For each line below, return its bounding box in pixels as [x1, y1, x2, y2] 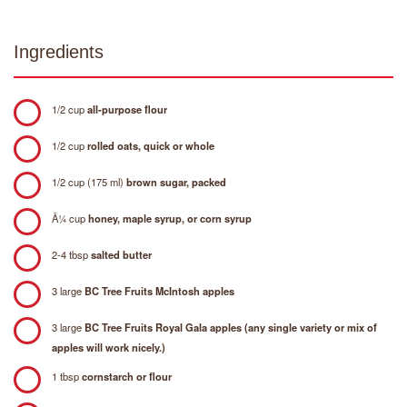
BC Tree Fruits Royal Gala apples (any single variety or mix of [84, 319, 377, 334]
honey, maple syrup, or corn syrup [88, 210, 252, 225]
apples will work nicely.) [52, 339, 165, 354]
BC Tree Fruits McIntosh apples [84, 283, 234, 298]
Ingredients [14, 41, 104, 62]
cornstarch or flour [82, 368, 172, 383]
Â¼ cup [52, 210, 88, 225]
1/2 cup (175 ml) [52, 174, 126, 189]
